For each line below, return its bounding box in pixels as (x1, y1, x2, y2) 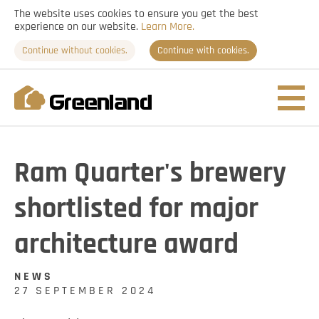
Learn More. (141, 21, 194, 32)
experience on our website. (14, 21, 141, 32)
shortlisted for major (14, 194, 258, 223)
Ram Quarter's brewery (14, 159, 286, 187)
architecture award (14, 230, 239, 258)
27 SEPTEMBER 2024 (14, 285, 156, 296)
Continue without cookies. (22, 46, 127, 56)
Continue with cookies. (157, 46, 249, 56)
